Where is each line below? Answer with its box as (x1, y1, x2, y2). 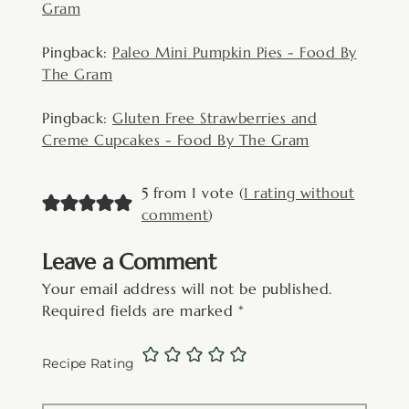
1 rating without (244, 183, 355, 202)
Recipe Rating (42, 354, 135, 372)
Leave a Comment (42, 247, 216, 276)
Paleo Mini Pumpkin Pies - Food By (112, 42, 357, 61)
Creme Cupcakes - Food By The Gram (42, 130, 309, 149)
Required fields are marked (42, 300, 238, 320)
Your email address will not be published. (42, 278, 332, 298)
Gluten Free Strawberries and (112, 108, 317, 127)
